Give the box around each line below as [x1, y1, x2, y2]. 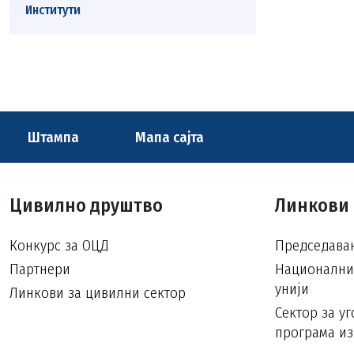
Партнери [9, 260, 70, 278]
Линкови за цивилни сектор [9, 284, 186, 302]
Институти [25, 2, 81, 17]
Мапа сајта [132, 128, 204, 146]
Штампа [24, 128, 79, 146]
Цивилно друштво [9, 194, 163, 217]
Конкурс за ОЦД [9, 236, 108, 254]
